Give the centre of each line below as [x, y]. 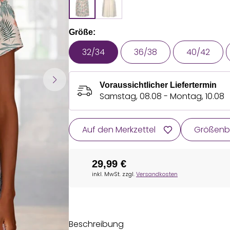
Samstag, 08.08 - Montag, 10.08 [162, 96]
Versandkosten [157, 174]
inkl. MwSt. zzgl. [114, 174]
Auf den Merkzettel [119, 130]
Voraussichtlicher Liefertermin [158, 85]
